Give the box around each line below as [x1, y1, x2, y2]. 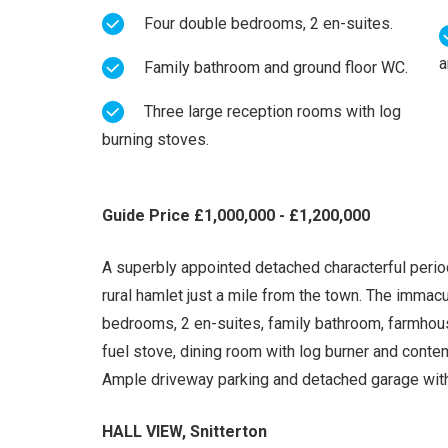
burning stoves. [102, 129, 209, 149]
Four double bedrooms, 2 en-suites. [144, 13, 393, 33]
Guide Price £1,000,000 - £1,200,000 [102, 205, 370, 225]
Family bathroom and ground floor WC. [144, 57, 408, 77]
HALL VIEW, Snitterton [102, 421, 267, 441]
